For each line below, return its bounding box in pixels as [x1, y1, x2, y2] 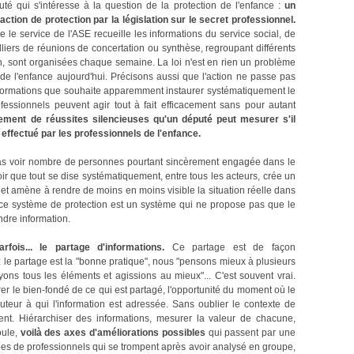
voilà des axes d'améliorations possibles [20, 327, 205, 338]
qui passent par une [205, 327, 296, 338]
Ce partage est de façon [164, 242, 296, 253]
